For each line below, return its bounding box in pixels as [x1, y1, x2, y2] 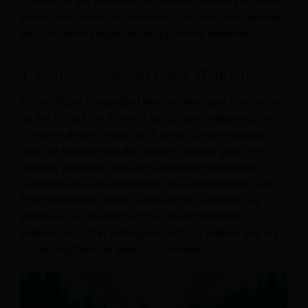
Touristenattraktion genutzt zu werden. [21, 243, 207, 257]
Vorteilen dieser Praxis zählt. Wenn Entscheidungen [21, 128, 268, 142]
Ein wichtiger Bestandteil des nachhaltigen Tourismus [21, 95, 280, 109]
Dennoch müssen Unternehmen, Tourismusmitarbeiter [21, 10, 281, 24]
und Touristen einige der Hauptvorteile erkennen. [21, 27, 254, 41]
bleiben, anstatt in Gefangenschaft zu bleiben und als [21, 227, 278, 241]
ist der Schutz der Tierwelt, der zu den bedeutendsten [21, 111, 275, 125]
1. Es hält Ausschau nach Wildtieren [21, 64, 263, 83]
